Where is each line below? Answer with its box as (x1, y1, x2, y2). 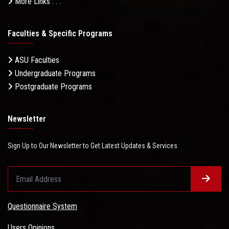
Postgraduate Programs (13, 82, 92, 92)
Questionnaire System (8, 201, 77, 212)
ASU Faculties (13, 55, 59, 65)
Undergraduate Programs (13, 68, 96, 79)
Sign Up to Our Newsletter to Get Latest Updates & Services (8, 142, 177, 150)
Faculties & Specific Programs (8, 29, 112, 39)
